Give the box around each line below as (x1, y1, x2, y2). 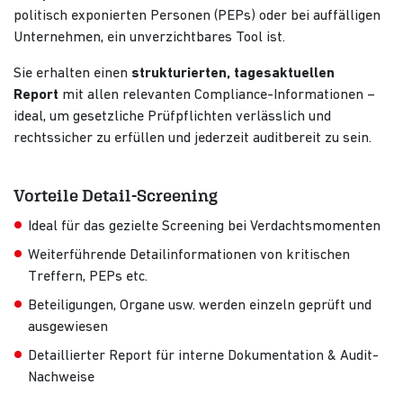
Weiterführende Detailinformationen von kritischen (28, 248, 350, 264)
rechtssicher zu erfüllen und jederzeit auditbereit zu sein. (13, 131, 372, 147)
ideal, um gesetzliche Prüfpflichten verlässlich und (13, 110, 331, 125)
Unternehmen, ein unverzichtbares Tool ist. (13, 31, 285, 46)
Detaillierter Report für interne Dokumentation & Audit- (28, 349, 379, 364)
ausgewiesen (28, 320, 108, 336)
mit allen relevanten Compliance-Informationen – (62, 88, 375, 103)
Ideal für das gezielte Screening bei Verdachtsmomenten (28, 219, 381, 235)
